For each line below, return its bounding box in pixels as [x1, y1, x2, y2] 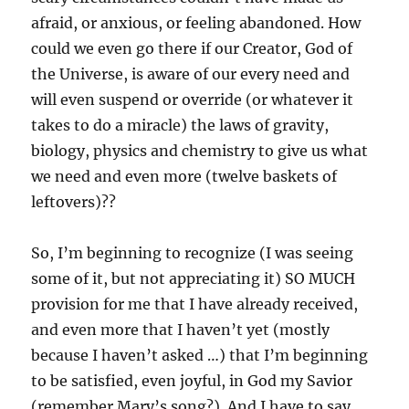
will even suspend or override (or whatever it [31, 90, 354, 109]
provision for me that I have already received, [31, 295, 359, 313]
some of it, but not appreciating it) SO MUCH [31, 269, 356, 288]
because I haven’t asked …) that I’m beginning [31, 346, 369, 364]
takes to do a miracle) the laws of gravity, [31, 116, 330, 134]
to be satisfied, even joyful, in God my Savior [31, 372, 353, 390]
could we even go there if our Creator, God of [31, 39, 353, 58]
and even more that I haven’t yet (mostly [31, 320, 330, 339]
